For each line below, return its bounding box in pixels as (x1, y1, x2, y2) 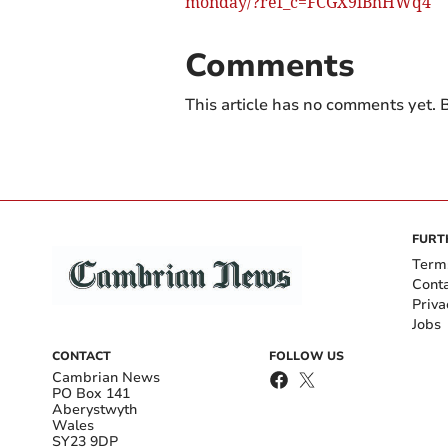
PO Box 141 (52, 383, 130, 403)
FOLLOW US (269, 347, 344, 364)
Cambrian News (52, 367, 160, 387)
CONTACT (52, 347, 111, 364)
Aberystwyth (52, 399, 137, 419)
